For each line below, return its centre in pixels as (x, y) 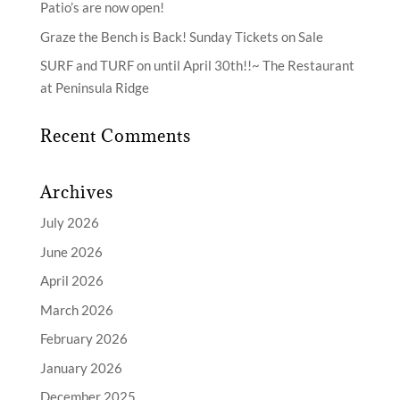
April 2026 (71, 281)
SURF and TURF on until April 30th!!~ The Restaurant (197, 66)
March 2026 (76, 309)
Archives (76, 192)
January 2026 (81, 367)
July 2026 (69, 223)
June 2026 (71, 251)
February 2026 (83, 339)
